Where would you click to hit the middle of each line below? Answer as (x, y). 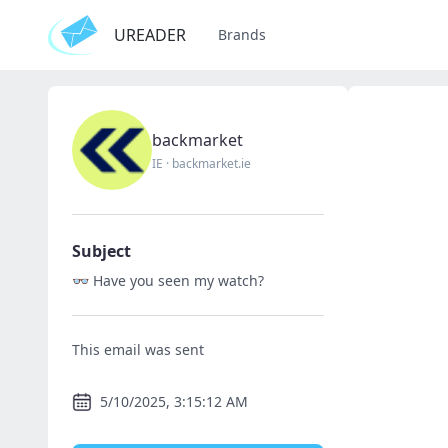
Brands (242, 34)
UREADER (150, 35)
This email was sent (138, 349)
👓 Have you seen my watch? (168, 280)
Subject (101, 251)
